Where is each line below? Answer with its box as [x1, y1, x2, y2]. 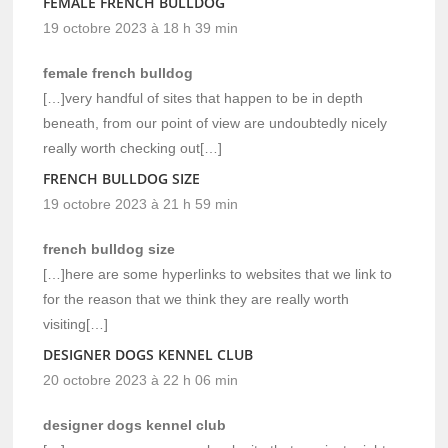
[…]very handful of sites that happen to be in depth [43, 89, 364, 106]
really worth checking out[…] [43, 139, 223, 156]
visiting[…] [43, 315, 109, 332]
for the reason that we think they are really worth [43, 290, 350, 307]
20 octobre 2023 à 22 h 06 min [43, 371, 239, 388]
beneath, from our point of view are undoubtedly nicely [43, 114, 388, 131]
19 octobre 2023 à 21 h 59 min [43, 195, 239, 212]
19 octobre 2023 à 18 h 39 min [43, 19, 239, 36]
